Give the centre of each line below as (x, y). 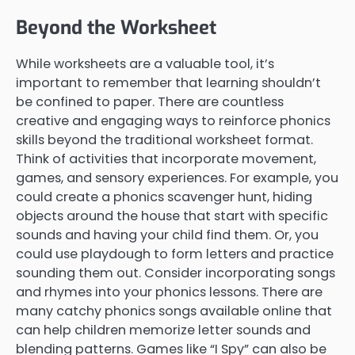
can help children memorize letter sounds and (163, 330)
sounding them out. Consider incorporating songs (176, 273)
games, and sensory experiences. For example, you (177, 178)
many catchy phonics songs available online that (174, 311)
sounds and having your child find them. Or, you (167, 235)
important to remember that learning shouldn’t (168, 83)
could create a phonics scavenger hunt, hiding (164, 197)
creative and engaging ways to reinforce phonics (173, 121)
